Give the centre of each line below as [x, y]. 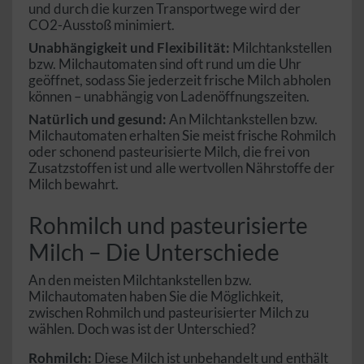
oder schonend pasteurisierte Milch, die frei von [169, 152]
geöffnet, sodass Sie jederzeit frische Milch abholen [180, 80]
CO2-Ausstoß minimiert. [102, 25]
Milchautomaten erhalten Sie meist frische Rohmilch [182, 136]
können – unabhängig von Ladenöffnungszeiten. [169, 97]
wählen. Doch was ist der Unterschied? [142, 329]
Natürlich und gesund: [97, 119]
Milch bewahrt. [74, 184]
